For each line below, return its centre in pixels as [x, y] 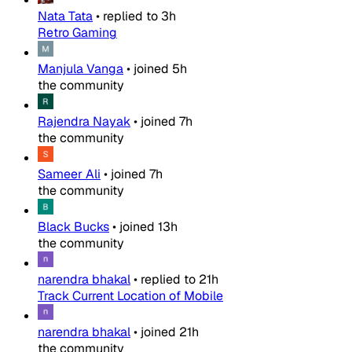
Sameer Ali [69, 174]
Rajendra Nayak [84, 122]
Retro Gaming [77, 33]
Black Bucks [73, 227]
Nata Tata [65, 16]
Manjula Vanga [81, 69]
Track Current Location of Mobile [130, 296]
